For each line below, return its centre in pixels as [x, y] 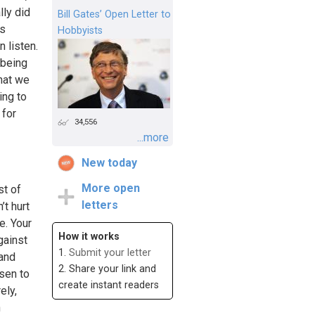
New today [109, 163]
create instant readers [109, 285]
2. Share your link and [107, 269]
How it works [89, 237]
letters [100, 205]
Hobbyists [80, 31]
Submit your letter [110, 253]
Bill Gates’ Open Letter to [114, 15]
